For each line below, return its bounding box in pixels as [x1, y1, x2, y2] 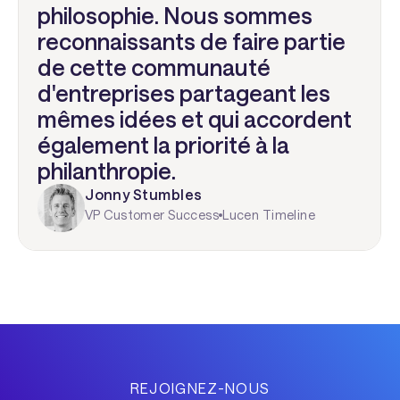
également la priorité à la [37, 131, 289, 159]
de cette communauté [37, 54, 271, 81]
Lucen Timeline [222, 207, 316, 223]
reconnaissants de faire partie [37, 28, 346, 55]
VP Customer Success [85, 207, 220, 223]
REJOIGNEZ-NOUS [129, 379, 271, 397]
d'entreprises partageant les [37, 79, 330, 107]
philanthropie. [37, 157, 176, 185]
